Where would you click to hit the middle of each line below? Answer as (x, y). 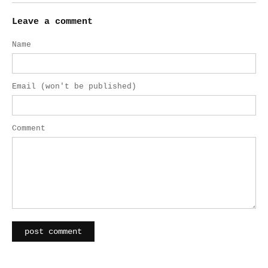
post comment (53, 232)
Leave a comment (52, 22)
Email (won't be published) (74, 86)
